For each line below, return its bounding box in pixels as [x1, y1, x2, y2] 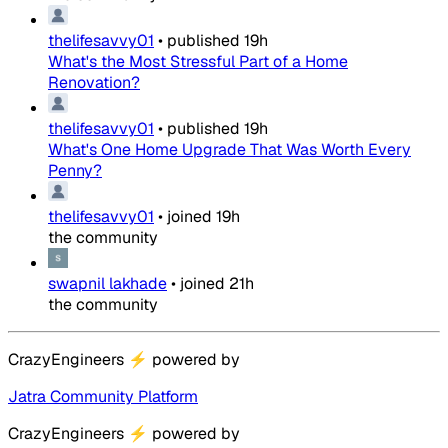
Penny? [48, 160, 102, 182]
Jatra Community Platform [8, 386, 198, 408]
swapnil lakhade [48, 273, 167, 295]
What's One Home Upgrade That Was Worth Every [48, 139, 411, 161]
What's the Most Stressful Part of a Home [48, 51, 348, 73]
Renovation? [48, 72, 140, 94]
